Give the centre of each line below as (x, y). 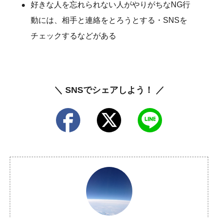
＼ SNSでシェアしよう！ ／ (109, 90)
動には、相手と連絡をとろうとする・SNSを (109, 20)
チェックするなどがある (73, 36)
